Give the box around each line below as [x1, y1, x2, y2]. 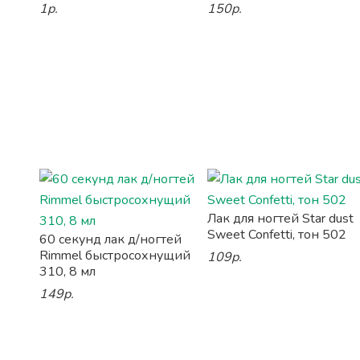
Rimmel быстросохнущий [39, 247, 190, 264]
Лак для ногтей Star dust [207, 210, 354, 227]
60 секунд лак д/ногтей [39, 231, 182, 248]
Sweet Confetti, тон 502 [207, 226, 347, 243]
